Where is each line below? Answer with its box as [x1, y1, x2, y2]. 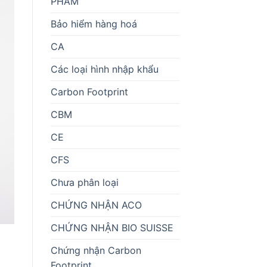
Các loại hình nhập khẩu [50, 63, 159, 75]
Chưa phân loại [50, 176, 119, 188]
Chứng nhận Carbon [50, 244, 141, 256]
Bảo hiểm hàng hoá [50, 17, 137, 30]
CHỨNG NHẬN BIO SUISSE [50, 221, 173, 234]
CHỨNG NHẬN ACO [50, 198, 142, 211]
